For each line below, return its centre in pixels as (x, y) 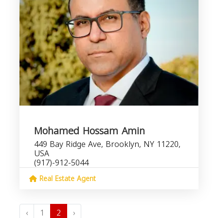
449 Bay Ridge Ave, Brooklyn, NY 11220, (107, 144)
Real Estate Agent (66, 179)
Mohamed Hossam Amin (90, 131)
